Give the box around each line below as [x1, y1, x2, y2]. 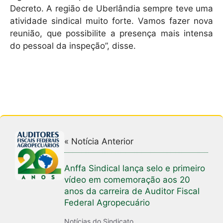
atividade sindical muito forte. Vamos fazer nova [10, 15, 213, 26]
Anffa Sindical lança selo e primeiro [64, 163, 206, 173]
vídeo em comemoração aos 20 [64, 174, 191, 185]
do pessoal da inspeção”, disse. [10, 40, 136, 51]
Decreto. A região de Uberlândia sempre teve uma [10, 3, 213, 13]
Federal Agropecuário [64, 197, 150, 208]
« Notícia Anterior [64, 136, 134, 146]
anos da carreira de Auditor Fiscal [64, 186, 200, 196]
